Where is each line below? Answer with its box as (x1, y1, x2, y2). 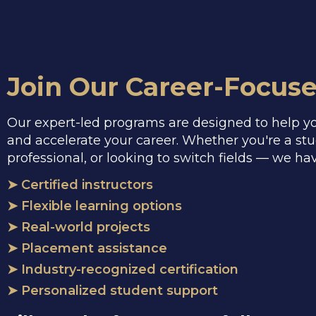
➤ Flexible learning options (7, 198, 182, 214)
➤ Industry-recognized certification (7, 262, 238, 277)
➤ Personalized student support (7, 283, 218, 298)
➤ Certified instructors (7, 177, 153, 193)
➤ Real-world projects (7, 219, 150, 235)
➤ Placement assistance (7, 241, 167, 256)
